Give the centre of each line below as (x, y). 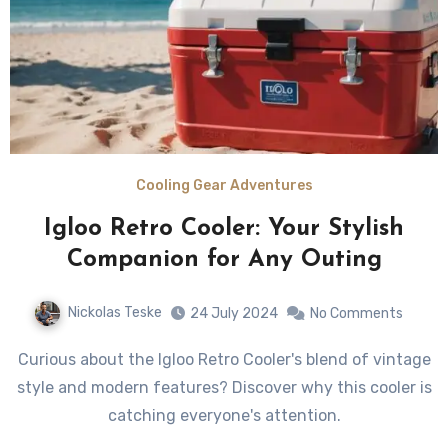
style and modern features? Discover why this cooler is (224, 388)
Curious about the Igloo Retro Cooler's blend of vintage (23, 360)
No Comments (356, 314)
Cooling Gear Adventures (224, 186)
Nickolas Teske (114, 313)
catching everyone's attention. (224, 416)
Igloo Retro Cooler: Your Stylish (224, 229)
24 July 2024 (233, 314)
